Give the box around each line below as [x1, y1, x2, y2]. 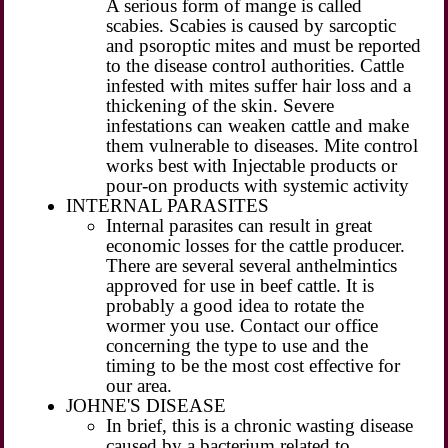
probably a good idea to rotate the [106, 294, 365, 316]
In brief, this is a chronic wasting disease [106, 414, 414, 436]
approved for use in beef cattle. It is [106, 274, 375, 296]
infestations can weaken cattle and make [106, 114, 410, 136]
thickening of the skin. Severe [106, 94, 335, 116]
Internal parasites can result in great [106, 214, 373, 236]
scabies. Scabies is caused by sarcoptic [106, 14, 397, 36]
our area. [106, 374, 173, 396]
